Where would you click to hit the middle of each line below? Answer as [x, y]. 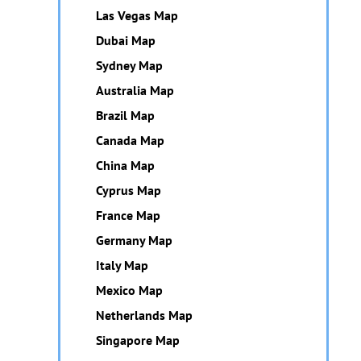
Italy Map [122, 265]
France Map [128, 215]
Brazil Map [125, 115]
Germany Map [134, 240]
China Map [125, 165]
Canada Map [130, 140]
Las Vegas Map [137, 15]
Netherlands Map [144, 315]
